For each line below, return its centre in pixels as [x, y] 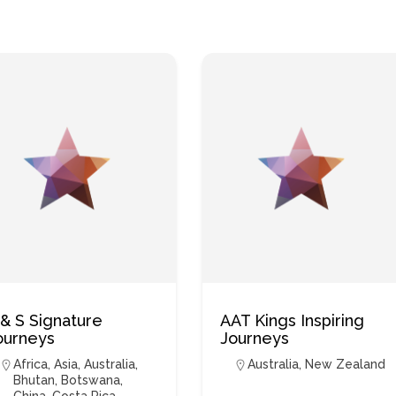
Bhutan [34, 380]
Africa [31, 364]
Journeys [255, 338]
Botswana [91, 380]
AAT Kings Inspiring [293, 320]
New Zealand [346, 364]
